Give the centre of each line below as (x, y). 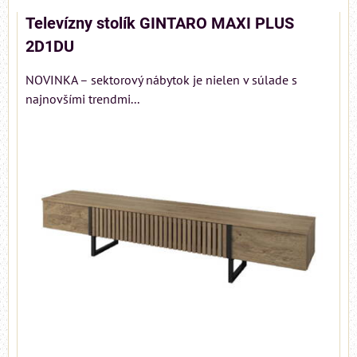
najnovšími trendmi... (82, 99)
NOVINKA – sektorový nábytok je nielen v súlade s (161, 80)
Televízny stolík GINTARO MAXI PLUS (160, 24)
